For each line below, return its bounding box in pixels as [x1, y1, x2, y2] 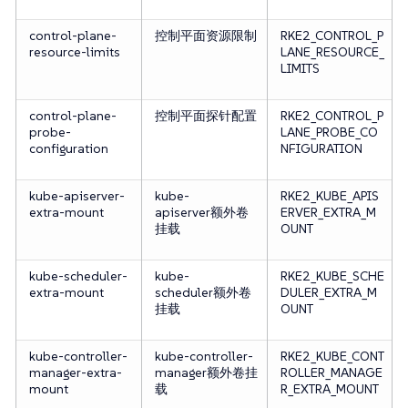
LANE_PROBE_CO [280, 124, 378, 141]
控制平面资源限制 [154, 27, 257, 45]
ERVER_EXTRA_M [280, 204, 376, 221]
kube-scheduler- [28, 268, 127, 285]
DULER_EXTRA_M [280, 284, 377, 301]
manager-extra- [28, 364, 122, 382]
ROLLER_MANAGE [280, 364, 382, 382]
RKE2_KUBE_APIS [280, 188, 379, 205]
